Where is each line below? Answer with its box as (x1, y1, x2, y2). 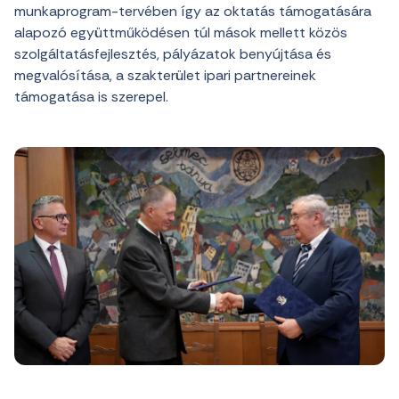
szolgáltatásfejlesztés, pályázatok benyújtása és (14, 45, 331, 63)
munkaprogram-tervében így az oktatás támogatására (14, 2, 371, 20)
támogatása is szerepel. (14, 87, 168, 106)
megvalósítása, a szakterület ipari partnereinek (14, 66, 316, 85)
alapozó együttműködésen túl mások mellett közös (14, 23, 347, 42)
